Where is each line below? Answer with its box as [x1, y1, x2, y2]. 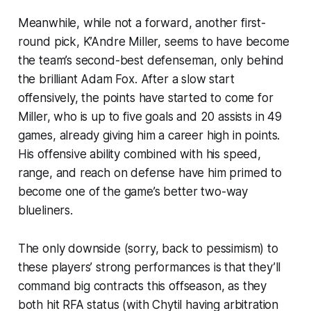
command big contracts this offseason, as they [17, 279, 267, 294]
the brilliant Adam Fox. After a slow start [17, 72, 235, 87]
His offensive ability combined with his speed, [17, 147, 261, 162]
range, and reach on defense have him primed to [17, 166, 282, 180]
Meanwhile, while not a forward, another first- [17, 16, 266, 31]
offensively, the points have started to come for [17, 91, 274, 106]
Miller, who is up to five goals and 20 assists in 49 [17, 110, 282, 124]
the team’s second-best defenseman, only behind [17, 53, 284, 68]
